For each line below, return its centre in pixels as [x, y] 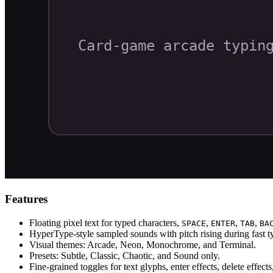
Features [26, 199]
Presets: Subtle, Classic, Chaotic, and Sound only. [125, 255]
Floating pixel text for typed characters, [105, 222]
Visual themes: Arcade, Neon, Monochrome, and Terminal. [143, 244]
